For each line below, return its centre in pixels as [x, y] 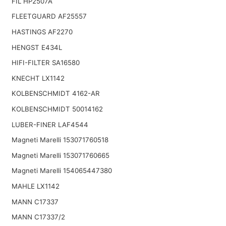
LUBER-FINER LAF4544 [50, 124]
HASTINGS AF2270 [42, 32]
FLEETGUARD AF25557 [49, 16]
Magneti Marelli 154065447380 [62, 171]
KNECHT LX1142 [38, 78]
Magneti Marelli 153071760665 [60, 155]
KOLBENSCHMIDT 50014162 [57, 109]
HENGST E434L [37, 47]
